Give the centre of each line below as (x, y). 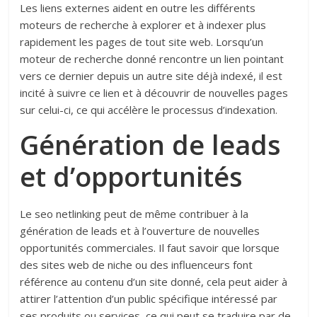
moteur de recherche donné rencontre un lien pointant (152, 59)
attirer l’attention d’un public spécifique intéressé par (149, 299)
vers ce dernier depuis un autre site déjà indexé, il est (151, 76)
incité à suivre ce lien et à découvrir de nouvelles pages (154, 93)
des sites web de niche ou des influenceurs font (137, 265)
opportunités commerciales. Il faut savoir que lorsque (150, 248)
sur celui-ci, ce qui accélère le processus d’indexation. (149, 110)
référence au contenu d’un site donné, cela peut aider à (154, 282)
